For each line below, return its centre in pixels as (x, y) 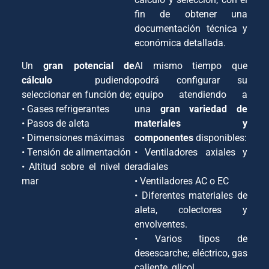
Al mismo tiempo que (191, 66)
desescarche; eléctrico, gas (191, 253)
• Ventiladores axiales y (191, 153)
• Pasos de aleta (56, 124)
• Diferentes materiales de (191, 196)
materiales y (191, 124)
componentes (164, 138)
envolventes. (161, 225)
